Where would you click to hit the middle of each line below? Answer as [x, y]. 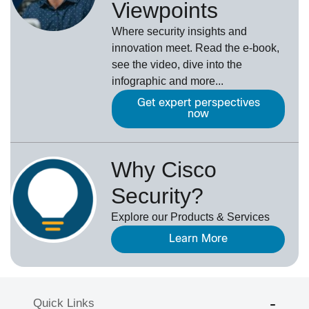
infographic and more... [168, 81]
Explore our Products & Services [191, 217]
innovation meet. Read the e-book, [196, 48]
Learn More [198, 239]
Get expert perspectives [198, 103]
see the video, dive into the [177, 64]
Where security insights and [179, 31]
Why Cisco [164, 169]
